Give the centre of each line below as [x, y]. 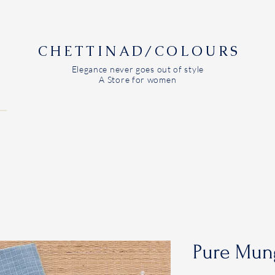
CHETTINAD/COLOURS [139, 51]
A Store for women [138, 79]
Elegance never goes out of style [137, 69]
